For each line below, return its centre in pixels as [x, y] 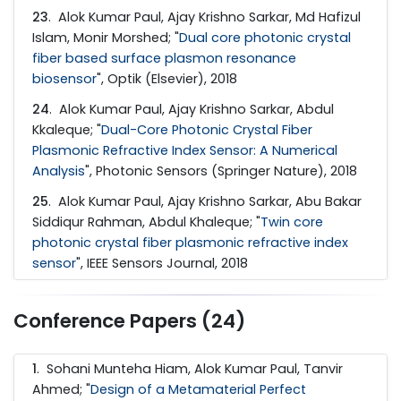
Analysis [59, 171]
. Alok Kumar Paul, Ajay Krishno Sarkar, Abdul [192, 109]
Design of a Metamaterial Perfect [198, 390]
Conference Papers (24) [129, 320]
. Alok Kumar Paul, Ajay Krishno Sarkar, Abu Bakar [205, 201]
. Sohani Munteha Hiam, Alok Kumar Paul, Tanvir [190, 369]
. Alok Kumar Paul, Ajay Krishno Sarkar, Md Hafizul [205, 17]
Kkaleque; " [67, 129]
